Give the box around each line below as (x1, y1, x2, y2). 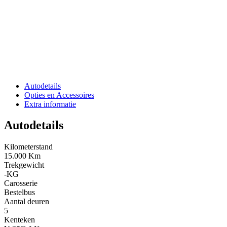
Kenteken (4, 215, 35, 224)
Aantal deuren (4, 197, 49, 206)
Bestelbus (4, 188, 35, 197)
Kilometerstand (4, 142, 53, 152)
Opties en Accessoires (24, 90, 94, 99)
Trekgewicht (4, 161, 44, 170)
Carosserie (4, 179, 37, 188)
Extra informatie (24, 99, 76, 108)
